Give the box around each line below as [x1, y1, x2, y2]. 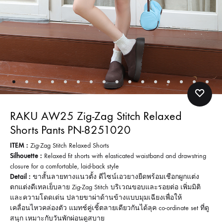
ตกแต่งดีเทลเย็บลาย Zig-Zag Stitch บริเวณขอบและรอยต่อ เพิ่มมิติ [10, 182, 201, 191]
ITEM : [10, 141, 28, 150]
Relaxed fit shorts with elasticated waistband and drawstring [42, 151, 206, 160]
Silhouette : [10, 151, 42, 160]
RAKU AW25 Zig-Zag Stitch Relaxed [10, 109, 182, 123]
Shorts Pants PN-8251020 [10, 122, 131, 137]
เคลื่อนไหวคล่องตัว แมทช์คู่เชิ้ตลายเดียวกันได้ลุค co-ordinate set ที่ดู [10, 203, 209, 212]
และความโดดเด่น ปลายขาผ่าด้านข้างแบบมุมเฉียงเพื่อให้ [10, 193, 182, 202]
